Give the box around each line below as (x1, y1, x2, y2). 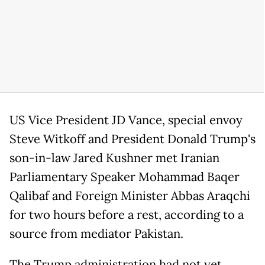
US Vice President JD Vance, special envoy (9, 112, 243, 128)
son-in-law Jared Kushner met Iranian (9, 150, 219, 166)
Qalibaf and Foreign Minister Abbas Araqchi (9, 188, 250, 204)
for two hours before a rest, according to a (9, 207, 244, 223)
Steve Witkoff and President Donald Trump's (9, 131, 256, 147)
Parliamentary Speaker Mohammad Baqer (9, 169, 240, 185)
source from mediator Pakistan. (9, 226, 183, 242)
